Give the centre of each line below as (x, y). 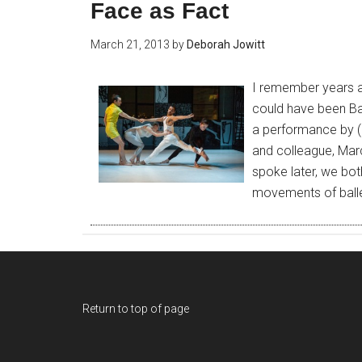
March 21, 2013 (130, 45)
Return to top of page (136, 309)
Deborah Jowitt (226, 45)
